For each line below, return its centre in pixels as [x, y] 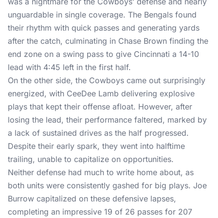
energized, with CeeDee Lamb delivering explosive [101, 93]
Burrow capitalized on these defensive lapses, [92, 199]
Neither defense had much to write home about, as [101, 172]
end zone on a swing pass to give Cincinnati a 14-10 [103, 54]
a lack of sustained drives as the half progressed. [98, 133]
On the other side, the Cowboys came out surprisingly [107, 80]
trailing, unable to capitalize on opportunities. [91, 159]
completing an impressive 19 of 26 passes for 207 [100, 212]
